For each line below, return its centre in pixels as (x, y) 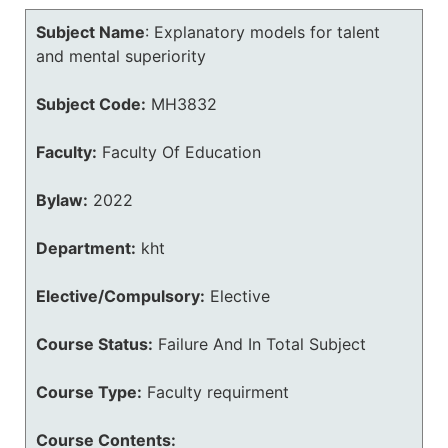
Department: (86, 248)
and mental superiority (121, 56)
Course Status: (94, 344)
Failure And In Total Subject (262, 344)
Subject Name (90, 32)
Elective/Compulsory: (120, 296)
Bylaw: (62, 200)
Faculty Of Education (181, 152)
